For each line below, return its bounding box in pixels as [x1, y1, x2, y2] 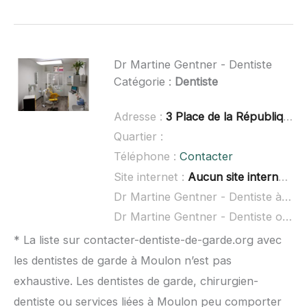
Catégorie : [113, 74, 175, 88]
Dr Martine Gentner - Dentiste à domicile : [281, 189, 291, 204]
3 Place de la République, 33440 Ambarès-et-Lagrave [165, 110, 283, 124]
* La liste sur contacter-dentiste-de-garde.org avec [14, 233, 282, 247]
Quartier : [113, 130, 163, 144]
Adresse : [113, 110, 166, 124]
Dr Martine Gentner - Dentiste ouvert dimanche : [282, 210, 292, 224]
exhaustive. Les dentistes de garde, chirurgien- [14, 274, 258, 288]
